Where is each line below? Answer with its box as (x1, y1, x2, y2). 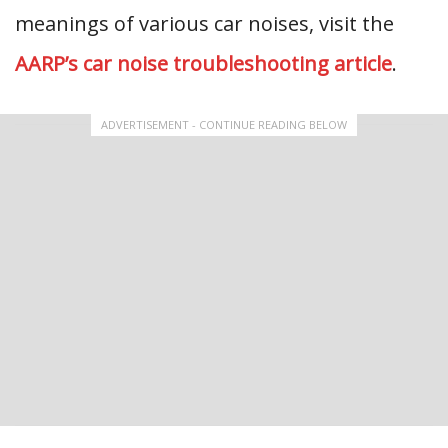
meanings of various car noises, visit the (15, 10, 394, 37)
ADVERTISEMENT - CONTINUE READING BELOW (101, 117, 347, 132)
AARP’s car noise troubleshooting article (15, 50, 392, 77)
